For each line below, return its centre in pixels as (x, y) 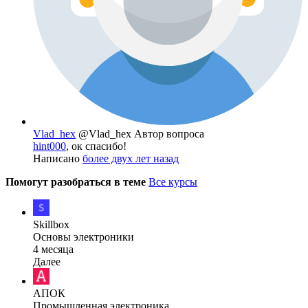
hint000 (49, 146)
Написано (58, 159)
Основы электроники (84, 237)
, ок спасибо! (96, 146)
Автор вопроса (169, 134)
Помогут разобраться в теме (77, 182)
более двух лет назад (131, 159)
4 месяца (53, 250)
